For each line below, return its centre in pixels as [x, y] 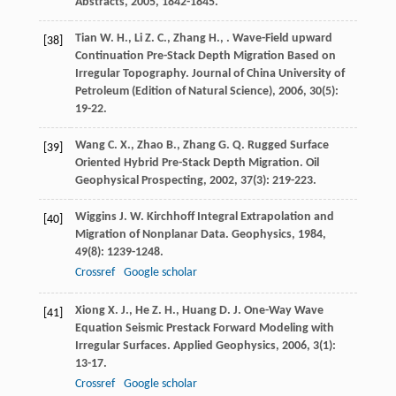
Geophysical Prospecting [139, 181]
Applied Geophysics [224, 346]
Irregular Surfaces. [124, 346]
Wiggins [95, 217]
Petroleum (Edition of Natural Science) [173, 92]
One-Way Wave [282, 311]
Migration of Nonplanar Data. [153, 235]
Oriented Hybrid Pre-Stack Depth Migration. [190, 164]
